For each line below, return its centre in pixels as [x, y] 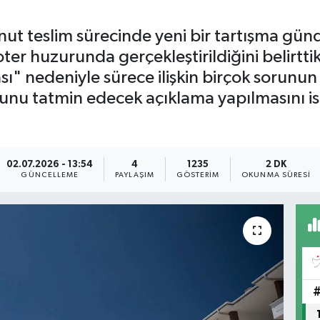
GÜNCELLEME [50, 175]
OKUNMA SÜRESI [276, 175]
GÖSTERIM [198, 175]
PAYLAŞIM [135, 175]
